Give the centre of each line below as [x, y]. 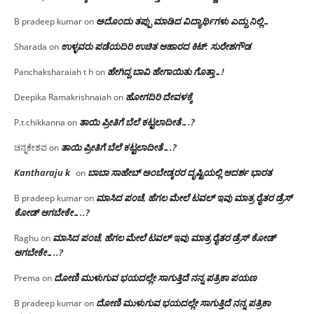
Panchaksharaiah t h [54, 71]
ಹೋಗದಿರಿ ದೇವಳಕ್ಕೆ [159, 96]
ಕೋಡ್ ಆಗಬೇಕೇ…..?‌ [52, 212]
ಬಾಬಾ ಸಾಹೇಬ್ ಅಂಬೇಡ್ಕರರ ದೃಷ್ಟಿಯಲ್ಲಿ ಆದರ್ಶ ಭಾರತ [180, 172]
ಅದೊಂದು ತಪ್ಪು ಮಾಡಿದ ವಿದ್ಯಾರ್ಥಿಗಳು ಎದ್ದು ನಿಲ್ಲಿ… [183, 21]
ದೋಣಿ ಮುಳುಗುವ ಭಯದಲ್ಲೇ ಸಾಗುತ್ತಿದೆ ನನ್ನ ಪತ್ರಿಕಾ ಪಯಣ [155, 277]
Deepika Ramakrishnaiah [63, 97]
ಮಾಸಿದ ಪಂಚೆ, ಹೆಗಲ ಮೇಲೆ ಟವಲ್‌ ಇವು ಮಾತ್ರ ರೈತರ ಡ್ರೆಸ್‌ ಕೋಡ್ [164, 237]
